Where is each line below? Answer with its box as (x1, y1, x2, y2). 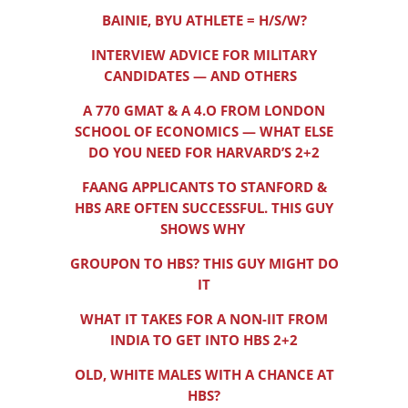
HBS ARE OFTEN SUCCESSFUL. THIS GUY (75, 199, 333, 218)
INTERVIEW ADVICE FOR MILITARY (91, 46, 317, 65)
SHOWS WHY (159, 219, 249, 239)
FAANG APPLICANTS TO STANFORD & (81, 178, 327, 197)
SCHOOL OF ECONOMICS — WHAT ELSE (75, 122, 333, 141)
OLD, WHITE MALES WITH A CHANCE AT (74, 365, 334, 384)
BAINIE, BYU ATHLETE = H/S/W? (101, 11, 307, 30)
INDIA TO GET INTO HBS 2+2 (110, 331, 298, 350)
